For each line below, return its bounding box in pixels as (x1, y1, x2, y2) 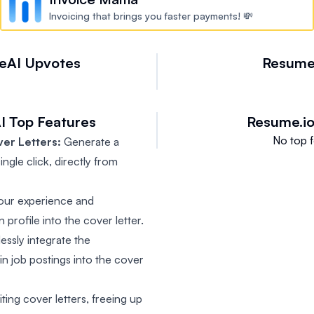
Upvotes (24, 54, 81, 72)
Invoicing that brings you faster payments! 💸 (48, 9, 253, 22)
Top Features (8, 113, 96, 131)
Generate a (61, 135, 119, 149)
